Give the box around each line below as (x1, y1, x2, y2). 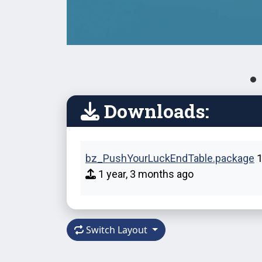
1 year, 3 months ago (96, 168, 194, 180)
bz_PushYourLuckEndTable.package (85, 152, 254, 164)
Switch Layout (84, 223, 150, 236)
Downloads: (99, 98, 209, 123)
